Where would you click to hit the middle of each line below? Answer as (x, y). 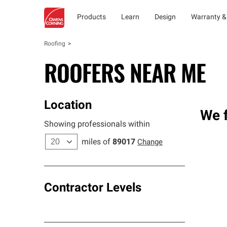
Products (91, 17)
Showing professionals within (97, 125)
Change (150, 143)
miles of (96, 142)
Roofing (55, 44)
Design (165, 17)
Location (68, 106)
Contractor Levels (93, 188)
